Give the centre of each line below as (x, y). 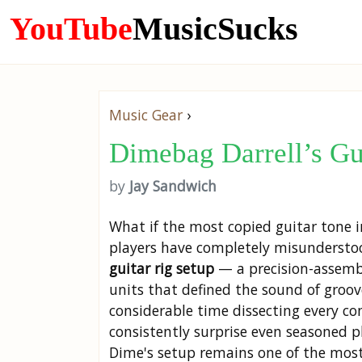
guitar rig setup (162, 268)
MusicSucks (215, 29)
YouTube (71, 29)
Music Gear (146, 115)
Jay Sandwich (173, 186)
